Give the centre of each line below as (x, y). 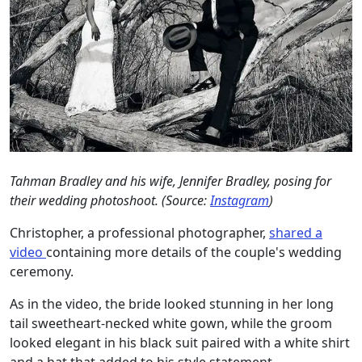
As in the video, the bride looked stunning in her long (172, 304)
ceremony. (42, 272)
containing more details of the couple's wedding (194, 253)
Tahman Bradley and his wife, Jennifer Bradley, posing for (170, 181)
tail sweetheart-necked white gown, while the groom (171, 324)
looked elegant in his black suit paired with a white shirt (180, 343)
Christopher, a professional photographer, (139, 233)
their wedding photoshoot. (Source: (110, 201)
